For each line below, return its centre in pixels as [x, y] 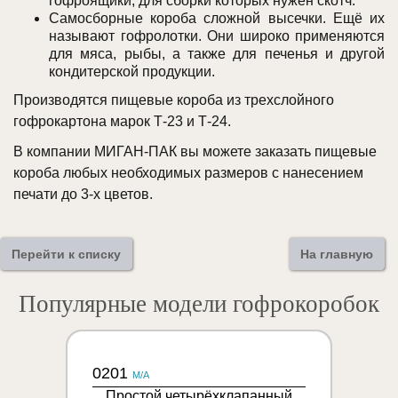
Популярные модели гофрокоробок [199, 304]
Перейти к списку [66, 254]
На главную [337, 254]
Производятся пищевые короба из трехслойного [174, 100]
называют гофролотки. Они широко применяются [217, 36]
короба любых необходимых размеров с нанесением [188, 173]
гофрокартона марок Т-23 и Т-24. [122, 122]
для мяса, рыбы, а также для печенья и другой [217, 54]
